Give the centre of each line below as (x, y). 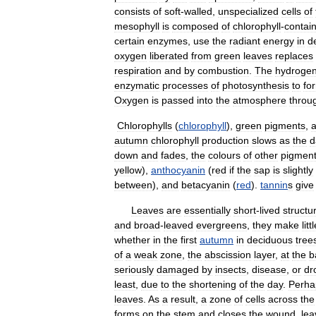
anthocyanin (178, 170)
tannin (274, 185)
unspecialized (248, 11)
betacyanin (206, 185)
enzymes (168, 41)
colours (224, 155)
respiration (138, 71)
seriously (134, 269)
